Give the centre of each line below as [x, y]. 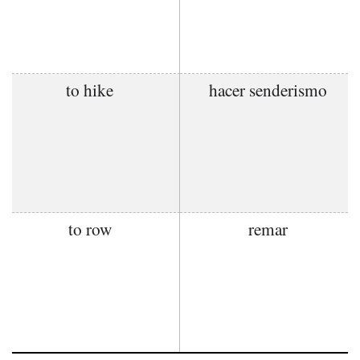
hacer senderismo [268, 90]
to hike [90, 90]
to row [90, 229]
